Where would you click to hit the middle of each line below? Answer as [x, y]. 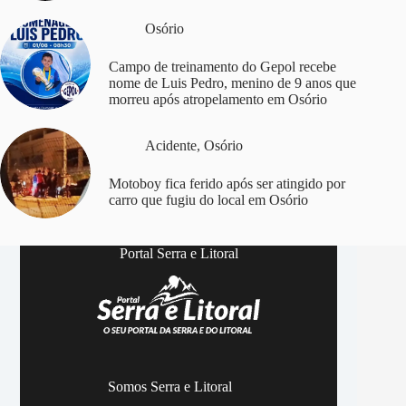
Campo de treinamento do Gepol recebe [222, 66]
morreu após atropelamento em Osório [218, 99]
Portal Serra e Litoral [179, 253]
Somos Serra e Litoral [169, 386]
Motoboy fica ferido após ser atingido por [227, 183]
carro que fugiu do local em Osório [208, 199]
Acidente [171, 145]
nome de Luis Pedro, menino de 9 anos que [232, 82]
